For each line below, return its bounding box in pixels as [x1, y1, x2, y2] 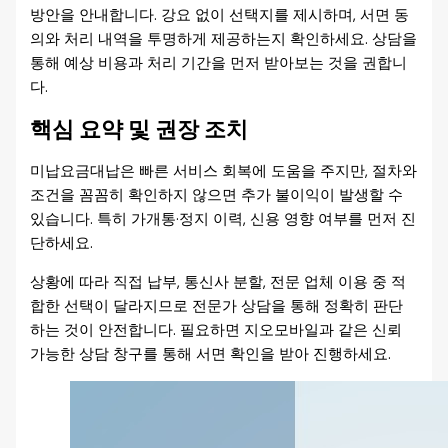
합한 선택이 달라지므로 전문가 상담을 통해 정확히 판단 [30, 296, 404, 316]
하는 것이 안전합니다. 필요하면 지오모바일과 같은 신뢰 [30, 320, 403, 340]
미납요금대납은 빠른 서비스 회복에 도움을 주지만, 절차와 [30, 162, 418, 182]
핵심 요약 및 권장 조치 [30, 115, 249, 145]
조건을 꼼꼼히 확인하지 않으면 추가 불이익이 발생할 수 [30, 186, 404, 206]
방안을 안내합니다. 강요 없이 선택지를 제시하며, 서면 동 [30, 5, 410, 25]
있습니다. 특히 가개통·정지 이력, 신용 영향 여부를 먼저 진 [30, 210, 417, 230]
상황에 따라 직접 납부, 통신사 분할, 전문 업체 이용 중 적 [30, 272, 407, 292]
